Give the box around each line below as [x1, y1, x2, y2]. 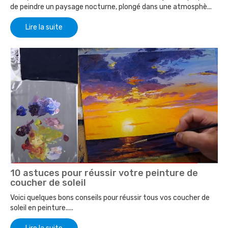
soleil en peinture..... [10, 204, 73, 213]
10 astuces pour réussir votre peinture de [10, 167, 198, 179]
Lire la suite [25, 22, 63, 32]
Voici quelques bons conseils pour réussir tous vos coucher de [10, 193, 210, 203]
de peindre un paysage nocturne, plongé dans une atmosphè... [10, 2, 212, 11]
